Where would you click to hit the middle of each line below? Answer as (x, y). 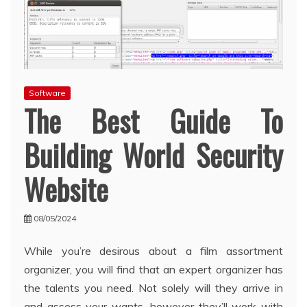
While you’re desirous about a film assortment (153, 251)
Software (47, 93)
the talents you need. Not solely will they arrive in (153, 288)
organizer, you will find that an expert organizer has (153, 270)
